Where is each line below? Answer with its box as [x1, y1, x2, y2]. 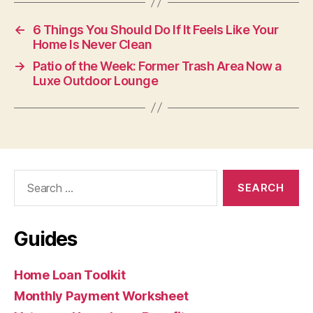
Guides [14, 226, 78, 251]
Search [8, 168, 47, 184]
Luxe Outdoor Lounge [32, 73, 159, 88]
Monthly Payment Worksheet [14, 288, 189, 303]
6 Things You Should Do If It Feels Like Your [32, 22, 279, 37]
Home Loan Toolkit [14, 267, 126, 282]
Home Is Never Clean [32, 36, 152, 52]
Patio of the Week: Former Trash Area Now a [32, 58, 282, 73]
